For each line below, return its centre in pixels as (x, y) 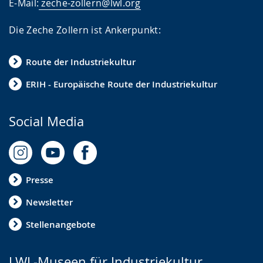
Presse (40, 180)
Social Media (46, 122)
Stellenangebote (61, 224)
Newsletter (49, 202)
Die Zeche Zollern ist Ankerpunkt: (85, 30)
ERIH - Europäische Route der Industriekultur (122, 84)
